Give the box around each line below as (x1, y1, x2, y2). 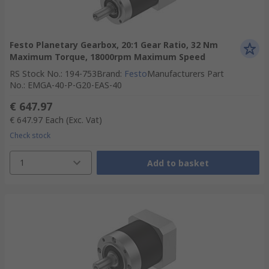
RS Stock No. (10, 68, 61, 79)
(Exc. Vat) (66, 114, 102, 125)
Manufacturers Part (147, 68, 224, 79)
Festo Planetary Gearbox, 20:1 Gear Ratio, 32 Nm (10, 39, 218, 50)
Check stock (10, 130, 50, 141)
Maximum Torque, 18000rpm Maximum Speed (10, 51, 205, 62)
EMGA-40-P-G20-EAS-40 (28, 79, 122, 91)
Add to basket (147, 157, 209, 169)
